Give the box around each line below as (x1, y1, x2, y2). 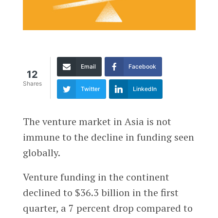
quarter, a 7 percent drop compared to (22, 201, 193, 215)
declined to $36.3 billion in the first (22, 185, 179, 199)
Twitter (80, 85, 100, 92)
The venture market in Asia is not (22, 114, 171, 128)
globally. (22, 145, 60, 159)
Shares (22, 80, 42, 88)
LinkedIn (132, 85, 157, 92)
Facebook (128, 62, 156, 70)
